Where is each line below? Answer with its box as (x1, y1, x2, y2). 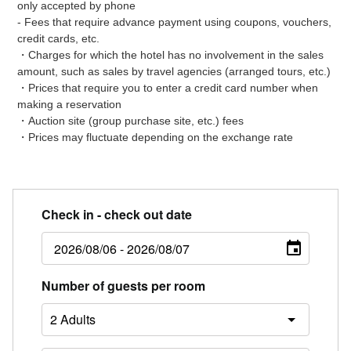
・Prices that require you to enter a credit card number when (17, 81, 319, 95)
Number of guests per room (41, 277, 205, 295)
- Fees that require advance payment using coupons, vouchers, (17, 16, 332, 29)
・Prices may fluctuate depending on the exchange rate (17, 131, 294, 144)
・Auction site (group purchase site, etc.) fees (17, 114, 244, 128)
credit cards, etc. (17, 32, 100, 45)
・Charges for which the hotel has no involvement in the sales (17, 49, 324, 62)
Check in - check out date (41, 205, 192, 224)
